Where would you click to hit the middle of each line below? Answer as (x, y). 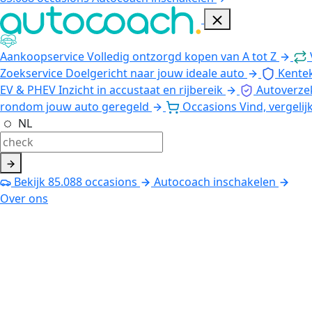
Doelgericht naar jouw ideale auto (155, 73)
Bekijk (30, 181)
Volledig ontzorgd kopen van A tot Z (182, 56)
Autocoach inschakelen (215, 181)
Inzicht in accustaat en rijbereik (141, 89)
